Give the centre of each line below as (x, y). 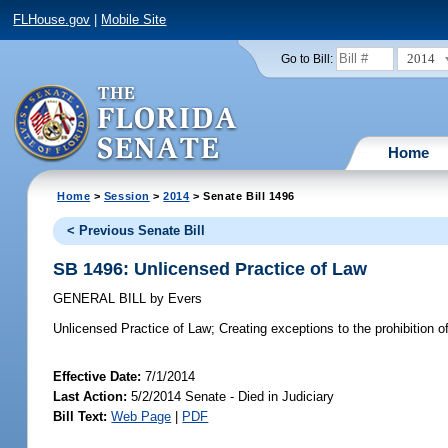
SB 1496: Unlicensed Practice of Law (210, 268)
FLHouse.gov (52, 20)
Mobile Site (134, 20)
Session (126, 195)
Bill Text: (80, 417)
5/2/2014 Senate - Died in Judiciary (231, 397)
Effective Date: (99, 377)
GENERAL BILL (102, 299)
